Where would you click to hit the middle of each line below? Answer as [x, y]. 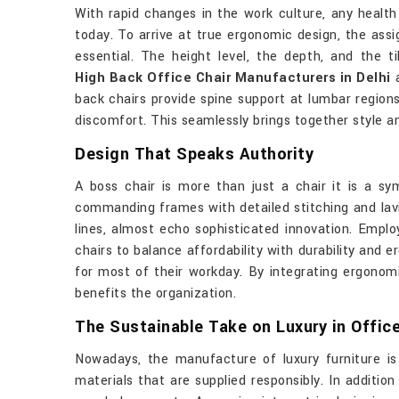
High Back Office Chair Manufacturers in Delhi [233, 78]
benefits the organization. [158, 293]
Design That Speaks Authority [194, 154]
